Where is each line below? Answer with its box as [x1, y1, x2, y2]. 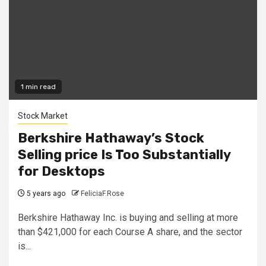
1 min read [21, 82, 56, 91]
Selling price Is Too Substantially [18, 146, 230, 163]
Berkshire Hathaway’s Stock [18, 129, 204, 146]
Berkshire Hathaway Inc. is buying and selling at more [18, 211, 238, 223]
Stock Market [18, 110, 68, 121]
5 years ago [25, 189, 65, 198]
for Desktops [18, 163, 105, 179]
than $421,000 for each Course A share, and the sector [18, 226, 242, 237]
